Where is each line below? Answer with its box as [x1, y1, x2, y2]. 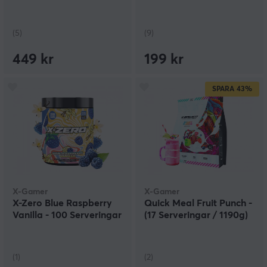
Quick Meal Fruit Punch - [144, 198, 252, 209]
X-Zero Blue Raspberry [13, 198, 112, 209]
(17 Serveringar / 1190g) [144, 210, 248, 221]
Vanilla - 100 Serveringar [13, 210, 122, 221]
